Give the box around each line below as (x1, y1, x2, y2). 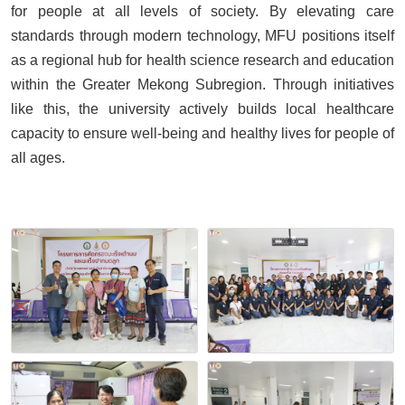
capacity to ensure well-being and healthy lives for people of (11, 125, 394, 141)
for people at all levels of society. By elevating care (11, 3, 394, 19)
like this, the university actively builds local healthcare (11, 100, 394, 117)
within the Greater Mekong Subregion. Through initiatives (11, 76, 394, 92)
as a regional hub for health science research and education (11, 52, 394, 68)
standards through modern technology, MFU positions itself (11, 27, 394, 43)
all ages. (11, 149, 65, 165)
